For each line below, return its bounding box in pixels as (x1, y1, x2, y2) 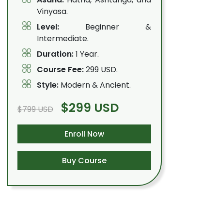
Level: (36, 21, 59, 32)
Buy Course (62, 155, 107, 166)
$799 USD (17, 104, 53, 115)
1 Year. (73, 48, 99, 60)
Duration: (36, 48, 74, 60)
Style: (36, 79, 59, 91)
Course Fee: (36, 64, 84, 75)
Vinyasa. (36, 6, 68, 17)
